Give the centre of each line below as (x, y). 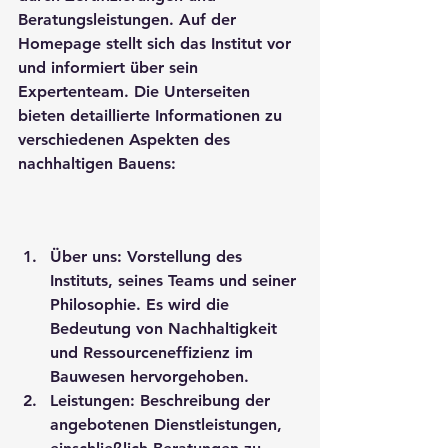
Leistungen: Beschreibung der (162, 401)
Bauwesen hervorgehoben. (149, 377)
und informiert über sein (110, 67)
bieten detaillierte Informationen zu (152, 115)
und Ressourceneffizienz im (154, 353)
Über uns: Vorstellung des (148, 257)
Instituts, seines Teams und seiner (175, 281)
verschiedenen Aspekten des (126, 139)
